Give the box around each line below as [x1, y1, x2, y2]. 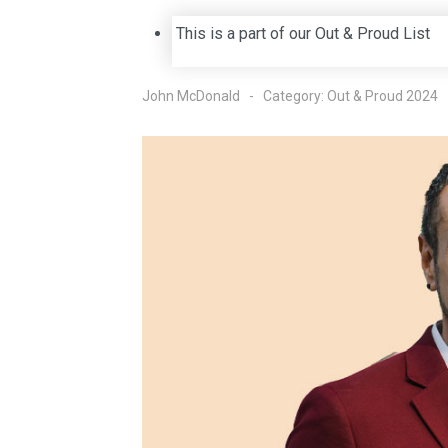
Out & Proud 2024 [327, 88, 438, 105]
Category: [260, 88, 327, 105]
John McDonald [142, 88, 240, 105]
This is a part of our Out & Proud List [176, 24, 430, 44]
